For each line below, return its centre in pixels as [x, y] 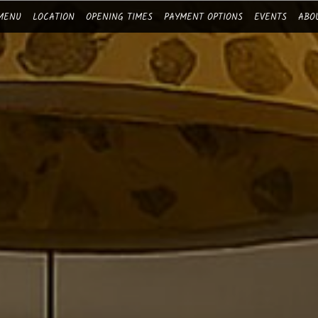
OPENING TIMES [119, 17]
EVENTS [270, 17]
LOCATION [54, 17]
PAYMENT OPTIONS [203, 17]
